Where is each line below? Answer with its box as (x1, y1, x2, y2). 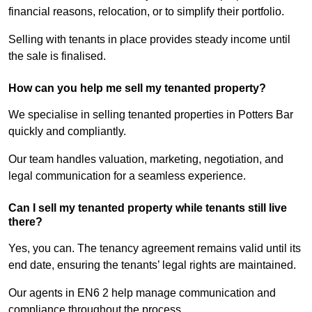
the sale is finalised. (8, 50, 106, 63)
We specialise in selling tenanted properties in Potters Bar (8, 109, 293, 121)
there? (8, 216, 42, 228)
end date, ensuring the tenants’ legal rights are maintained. (8, 259, 296, 272)
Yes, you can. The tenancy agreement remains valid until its (8, 242, 301, 255)
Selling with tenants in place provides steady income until (8, 33, 290, 46)
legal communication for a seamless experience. (8, 170, 246, 182)
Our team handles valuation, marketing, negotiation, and (8, 153, 283, 166)
